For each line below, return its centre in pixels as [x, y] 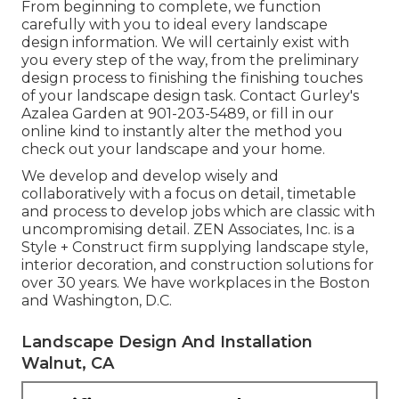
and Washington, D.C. [97, 300]
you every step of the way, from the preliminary [190, 60]
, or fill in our [290, 113]
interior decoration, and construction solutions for [198, 265]
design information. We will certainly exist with [185, 42]
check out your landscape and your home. [173, 149]
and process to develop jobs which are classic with [198, 211]
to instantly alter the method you [222, 131]
